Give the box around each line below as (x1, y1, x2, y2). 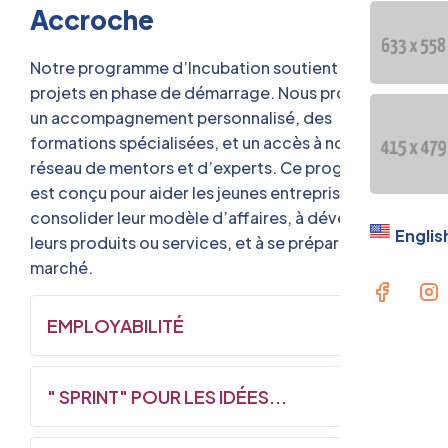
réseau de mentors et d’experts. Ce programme (30, 156, 396, 178)
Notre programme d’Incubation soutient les (30, 56, 363, 78)
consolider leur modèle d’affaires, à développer (30, 206, 398, 228)
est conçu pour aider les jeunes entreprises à (30, 181, 370, 203)
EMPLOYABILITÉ (47, 313, 184, 337)
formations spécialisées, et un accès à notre (30, 131, 368, 153)
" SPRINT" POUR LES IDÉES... (47, 384, 287, 408)
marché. (30, 256, 93, 278)
